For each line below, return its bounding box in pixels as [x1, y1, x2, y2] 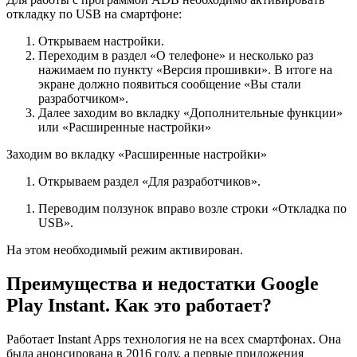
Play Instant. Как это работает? [6, 294, 272, 316]
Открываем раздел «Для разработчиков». [38, 174, 261, 188]
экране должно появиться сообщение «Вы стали [38, 76, 301, 91]
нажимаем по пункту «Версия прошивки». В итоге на [38, 62, 332, 76]
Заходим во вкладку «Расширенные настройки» [6, 147, 267, 161]
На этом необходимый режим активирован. [6, 242, 243, 257]
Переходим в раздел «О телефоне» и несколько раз [38, 48, 313, 62]
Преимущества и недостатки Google [6, 273, 319, 294]
